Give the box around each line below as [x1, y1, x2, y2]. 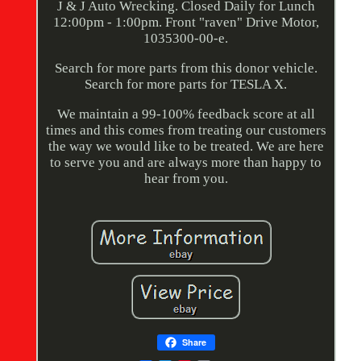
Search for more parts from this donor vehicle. [54, 60, 317, 77]
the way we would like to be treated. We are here [48, 139, 324, 155]
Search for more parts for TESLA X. [85, 77, 288, 93]
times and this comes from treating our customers [45, 122, 326, 139]
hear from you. [143, 171, 228, 187]
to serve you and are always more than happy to [50, 155, 322, 171]
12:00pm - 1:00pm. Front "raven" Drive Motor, [52, 15, 319, 31]
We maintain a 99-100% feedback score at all [56, 106, 315, 122]
